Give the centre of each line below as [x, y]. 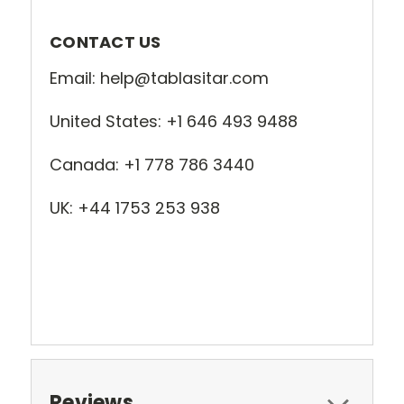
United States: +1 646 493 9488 [174, 121]
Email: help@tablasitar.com [159, 78]
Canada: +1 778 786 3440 [152, 164]
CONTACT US [106, 41]
